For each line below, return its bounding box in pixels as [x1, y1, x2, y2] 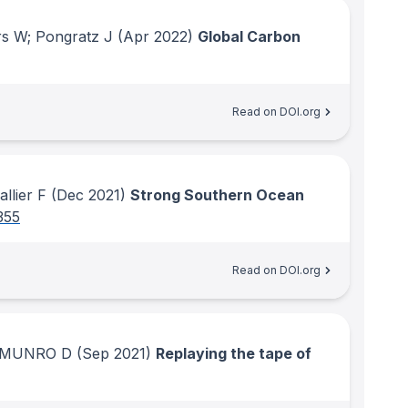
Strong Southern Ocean [130, 186, 304, 204]
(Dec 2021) [46, 186, 126, 204]
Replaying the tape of [156, 344, 311, 362]
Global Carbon [198, 27, 301, 46]
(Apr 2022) [113, 27, 193, 46]
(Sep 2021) [72, 344, 151, 362]
